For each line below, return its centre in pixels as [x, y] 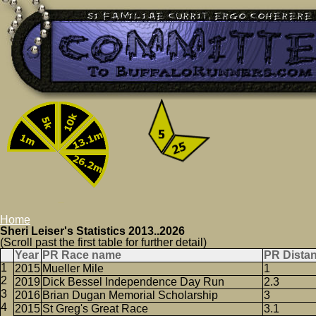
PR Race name [82, 255]
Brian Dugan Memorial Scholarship [130, 295]
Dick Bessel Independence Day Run [133, 282]
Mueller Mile [73, 268]
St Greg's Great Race [95, 309]
